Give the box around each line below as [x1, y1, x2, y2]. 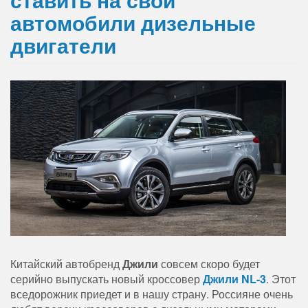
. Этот [266, 271, 296, 287]
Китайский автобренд [10, 256, 122, 272]
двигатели [10, 30, 116, 60]
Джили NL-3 [203, 271, 266, 287]
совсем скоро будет [158, 256, 260, 272]
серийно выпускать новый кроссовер [10, 271, 203, 287]
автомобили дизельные [10, 8, 256, 38]
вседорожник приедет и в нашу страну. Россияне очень [10, 286, 293, 302]
